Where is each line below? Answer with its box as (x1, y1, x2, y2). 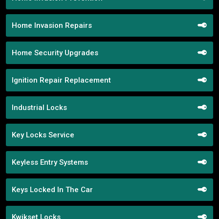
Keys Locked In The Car (12, 185, 93, 194)
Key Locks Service (12, 130, 74, 139)
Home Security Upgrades (12, 48, 98, 57)
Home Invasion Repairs (12, 21, 92, 30)
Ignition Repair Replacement (12, 75, 111, 85)
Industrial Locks (12, 103, 67, 112)
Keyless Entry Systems (12, 157, 88, 167)
